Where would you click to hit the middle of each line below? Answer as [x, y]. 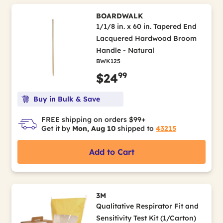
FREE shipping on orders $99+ [93, 119]
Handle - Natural [125, 50]
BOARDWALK [119, 16]
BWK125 [108, 61]
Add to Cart [111, 152]
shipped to [136, 128]
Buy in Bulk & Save [67, 99]
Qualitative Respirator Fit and [147, 206]
